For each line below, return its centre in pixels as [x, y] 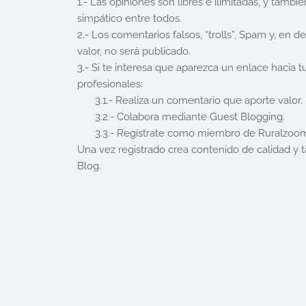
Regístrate [141, 133]
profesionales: [110, 84]
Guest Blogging [246, 117]
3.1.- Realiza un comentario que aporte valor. [199, 100]
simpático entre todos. [129, 18]
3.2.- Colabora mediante [152, 117]
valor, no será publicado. [134, 51]
